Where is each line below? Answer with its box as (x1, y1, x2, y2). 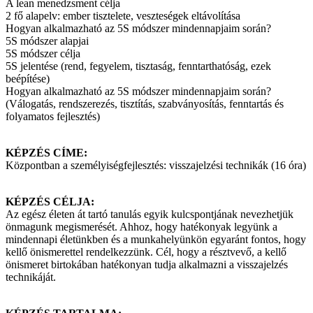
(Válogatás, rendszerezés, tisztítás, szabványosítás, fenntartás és (6, 98, 284, 110)
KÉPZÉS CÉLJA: (6, 196, 94, 208)
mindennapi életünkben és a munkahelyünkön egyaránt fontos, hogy (6, 233, 306, 246)
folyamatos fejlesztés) (6, 110, 100, 123)
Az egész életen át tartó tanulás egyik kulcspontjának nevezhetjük (6, 208, 293, 221)
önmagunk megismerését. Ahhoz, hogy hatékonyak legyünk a (6, 221, 277, 233)
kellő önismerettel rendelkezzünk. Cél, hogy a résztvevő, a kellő (6, 246, 286, 259)
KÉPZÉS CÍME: (6, 147, 87, 159)
